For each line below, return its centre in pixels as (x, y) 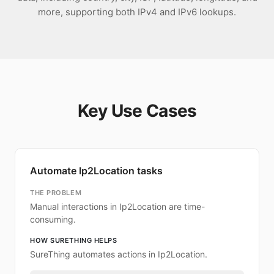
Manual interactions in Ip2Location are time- (117, 206)
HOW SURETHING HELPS (74, 240)
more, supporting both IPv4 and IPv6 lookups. (137, 12)
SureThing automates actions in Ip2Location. (119, 254)
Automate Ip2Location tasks (96, 171)
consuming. (53, 219)
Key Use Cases (137, 111)
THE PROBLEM (56, 193)
